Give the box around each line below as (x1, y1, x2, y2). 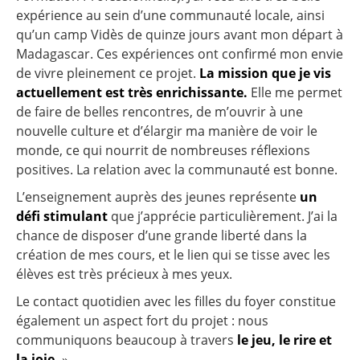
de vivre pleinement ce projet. (16, 64, 199, 83)
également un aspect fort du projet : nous (16, 312, 268, 330)
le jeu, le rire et (234, 331, 332, 350)
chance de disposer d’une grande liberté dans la (16, 227, 307, 245)
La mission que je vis (199, 64, 331, 83)
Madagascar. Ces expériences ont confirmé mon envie (16, 45, 343, 63)
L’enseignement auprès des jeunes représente (16, 188, 300, 207)
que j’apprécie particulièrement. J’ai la (108, 207, 337, 226)
